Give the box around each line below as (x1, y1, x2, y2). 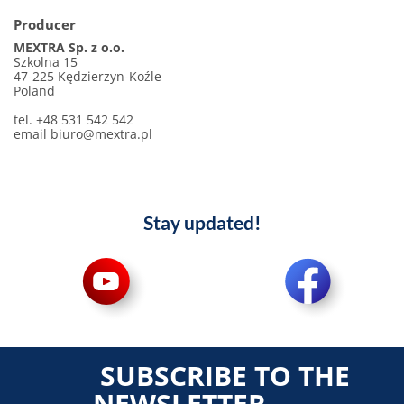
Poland (14, 82, 55, 99)
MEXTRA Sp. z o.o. (14, 39, 124, 56)
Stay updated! (142, 211, 262, 234)
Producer (14, 15, 76, 33)
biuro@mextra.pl (50, 125, 152, 142)
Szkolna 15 (14, 53, 78, 70)
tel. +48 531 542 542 (14, 111, 133, 128)
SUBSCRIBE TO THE (99, 357, 350, 395)
